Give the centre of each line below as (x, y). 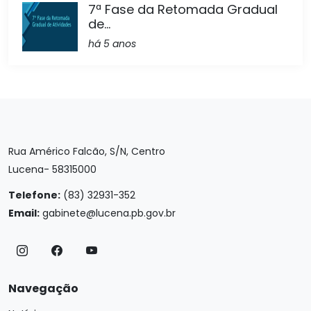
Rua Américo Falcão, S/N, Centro (87, 152)
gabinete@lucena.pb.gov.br (109, 213)
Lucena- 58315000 (52, 170)
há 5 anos (112, 44)
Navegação (43, 289)
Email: (24, 213)
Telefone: (34, 195)
